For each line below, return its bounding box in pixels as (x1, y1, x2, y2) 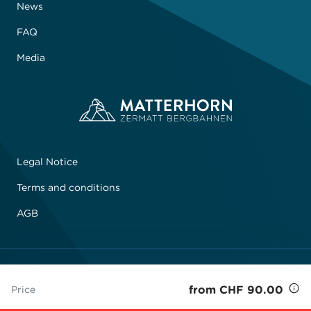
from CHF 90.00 (189, 283, 283, 296)
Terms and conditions (17, 180, 120, 194)
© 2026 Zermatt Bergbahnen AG (17, 263, 152, 274)
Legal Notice (17, 155, 78, 168)
